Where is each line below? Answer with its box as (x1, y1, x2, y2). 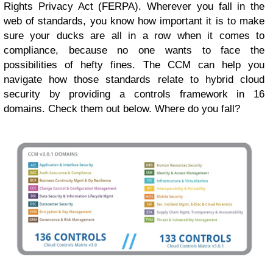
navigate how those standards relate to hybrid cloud (4, 74, 264, 86)
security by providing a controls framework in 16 (4, 88, 264, 101)
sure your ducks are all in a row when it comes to (4, 30, 264, 42)
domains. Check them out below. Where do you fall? (4, 103, 240, 115)
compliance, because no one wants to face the (4, 44, 264, 57)
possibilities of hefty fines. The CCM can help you (4, 59, 264, 71)
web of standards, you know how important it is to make (4, 15, 264, 27)
